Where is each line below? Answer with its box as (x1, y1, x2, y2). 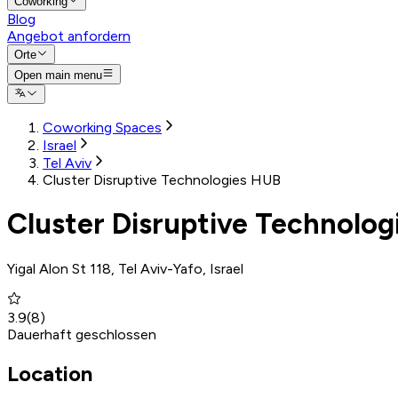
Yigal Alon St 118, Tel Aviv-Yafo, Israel (7, 259, 243, 277)
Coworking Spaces (43, 118, 162, 136)
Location (7, 360, 92, 386)
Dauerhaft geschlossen (7, 325, 156, 343)
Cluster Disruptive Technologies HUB (43, 171, 281, 188)
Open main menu (14, 68, 102, 82)
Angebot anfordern (7, 27, 131, 44)
